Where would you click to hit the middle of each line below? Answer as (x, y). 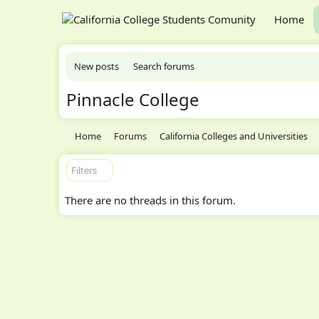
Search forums (164, 66)
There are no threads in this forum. (150, 200)
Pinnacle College (133, 99)
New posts (96, 66)
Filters (84, 170)
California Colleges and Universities (234, 136)
